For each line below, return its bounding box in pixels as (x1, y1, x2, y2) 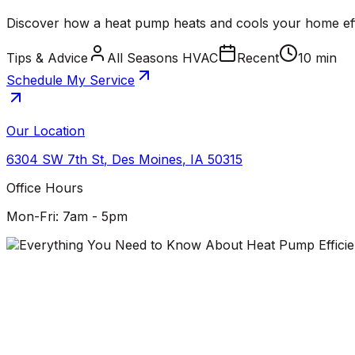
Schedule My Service (6, 72, 135, 89)
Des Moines (112, 151, 182, 168)
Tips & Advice (6, 50, 88, 67)
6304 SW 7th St (6, 151, 104, 168)
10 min (298, 50, 337, 67)
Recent (237, 50, 279, 67)
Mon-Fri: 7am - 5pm (6, 208, 128, 225)
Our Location (6, 123, 85, 139)
